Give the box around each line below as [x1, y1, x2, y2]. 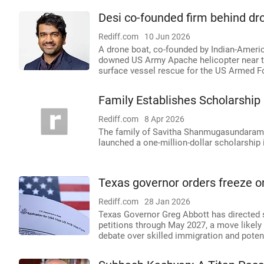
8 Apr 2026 [144, 114, 184, 124]
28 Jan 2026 [144, 197, 190, 206]
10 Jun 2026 [144, 32, 190, 41]
